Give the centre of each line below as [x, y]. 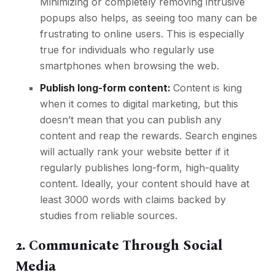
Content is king [207, 88]
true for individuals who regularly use [127, 50]
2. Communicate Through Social [119, 246]
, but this [218, 104]
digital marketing [160, 104]
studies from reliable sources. [109, 216]
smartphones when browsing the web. [130, 66]
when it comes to [81, 104]
